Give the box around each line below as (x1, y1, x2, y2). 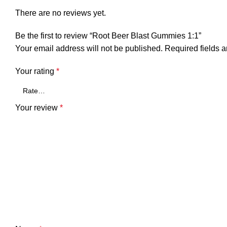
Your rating (15, 67, 56, 75)
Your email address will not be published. (15, 44, 163, 53)
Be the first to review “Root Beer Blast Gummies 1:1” (15, 31, 201, 40)
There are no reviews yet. (15, 9, 106, 17)
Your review (15, 103, 60, 112)
